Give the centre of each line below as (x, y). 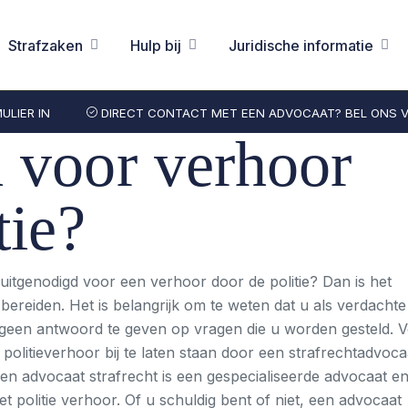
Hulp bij (156, 45)
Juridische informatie (301, 45)
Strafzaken (46, 45)
